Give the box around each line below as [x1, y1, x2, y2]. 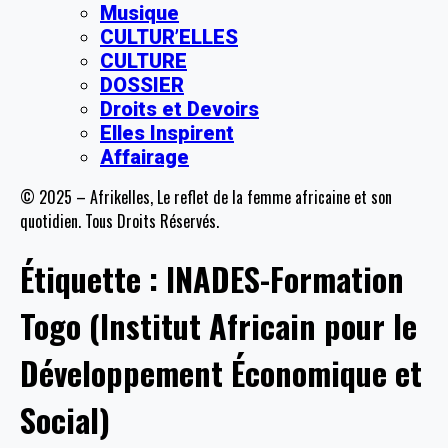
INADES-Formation [166, 254, 404, 302]
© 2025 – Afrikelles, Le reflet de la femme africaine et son [20, 185, 392, 210]
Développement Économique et [20, 348, 422, 396]
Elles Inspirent [100, 121, 234, 146]
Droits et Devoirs [100, 97, 259, 122]
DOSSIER [100, 73, 184, 98]
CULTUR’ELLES [100, 25, 238, 50]
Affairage [100, 145, 189, 170]
